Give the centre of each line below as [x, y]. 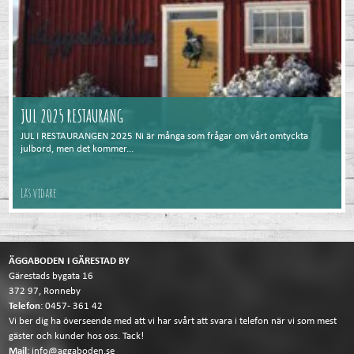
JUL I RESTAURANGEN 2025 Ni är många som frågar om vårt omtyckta [165, 137]
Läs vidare [39, 193]
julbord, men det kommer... [77, 149]
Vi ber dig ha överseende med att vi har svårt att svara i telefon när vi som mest [173, 321]
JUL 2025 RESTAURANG [72, 116]
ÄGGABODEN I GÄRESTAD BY [71, 261]
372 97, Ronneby [45, 291]
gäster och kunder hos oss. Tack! [77, 336]
